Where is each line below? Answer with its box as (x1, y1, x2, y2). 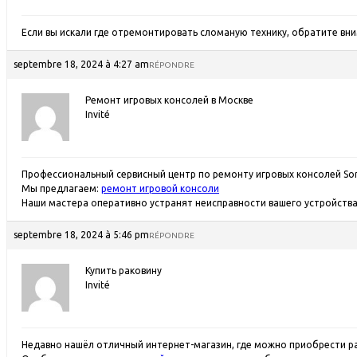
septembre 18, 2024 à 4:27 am (14, 59, 149, 69)
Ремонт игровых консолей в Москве (85, 95, 253, 105)
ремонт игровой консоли (101, 183, 219, 194)
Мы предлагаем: (22, 183, 101, 194)
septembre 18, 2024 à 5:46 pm (14, 229, 149, 240)
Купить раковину (85, 265, 162, 276)
